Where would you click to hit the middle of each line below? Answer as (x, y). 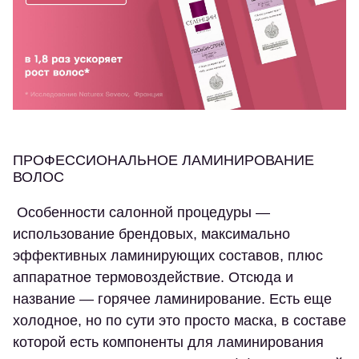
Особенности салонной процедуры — (141, 213)
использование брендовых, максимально (151, 234)
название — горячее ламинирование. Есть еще (172, 299)
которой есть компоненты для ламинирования (168, 343)
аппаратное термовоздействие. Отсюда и (153, 278)
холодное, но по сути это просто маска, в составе (179, 321)
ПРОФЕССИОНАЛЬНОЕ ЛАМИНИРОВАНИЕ (163, 161)
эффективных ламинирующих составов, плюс (168, 256)
